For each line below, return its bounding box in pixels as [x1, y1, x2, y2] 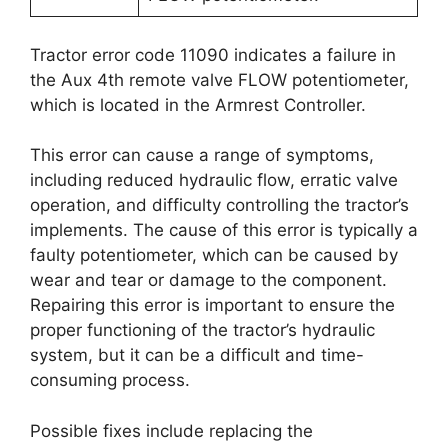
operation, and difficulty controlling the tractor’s [30, 195, 409, 215]
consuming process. [30, 370, 190, 390]
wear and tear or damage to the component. [30, 270, 387, 290]
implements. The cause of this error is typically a [30, 220, 418, 240]
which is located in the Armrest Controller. [30, 94, 366, 115]
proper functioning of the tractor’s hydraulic [30, 320, 375, 340]
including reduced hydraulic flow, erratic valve [30, 170, 398, 190]
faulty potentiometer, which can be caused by [30, 245, 398, 265]
